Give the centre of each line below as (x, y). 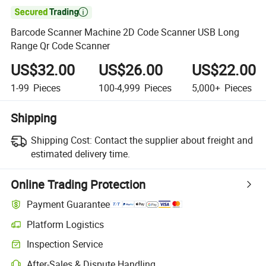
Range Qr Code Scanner (61, 46)
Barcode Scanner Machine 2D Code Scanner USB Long (125, 32)
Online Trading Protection (78, 184)
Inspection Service (65, 244)
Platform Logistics (66, 224)
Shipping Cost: (61, 140)
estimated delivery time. (80, 153)
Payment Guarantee (69, 205)
